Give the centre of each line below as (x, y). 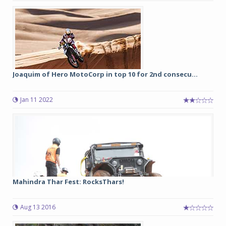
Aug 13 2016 (38, 207)
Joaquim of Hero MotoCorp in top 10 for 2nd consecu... (105, 74)
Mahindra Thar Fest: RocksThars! (68, 182)
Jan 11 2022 (37, 100)
